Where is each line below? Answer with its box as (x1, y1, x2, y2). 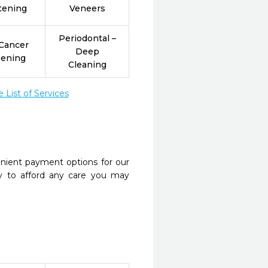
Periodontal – (58, 33, 116, 44)
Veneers (69, 3, 105, 14)
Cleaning (68, 59, 106, 70)
